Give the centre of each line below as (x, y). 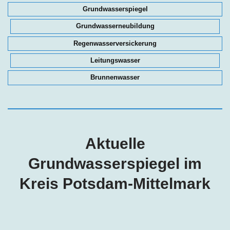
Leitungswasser (115, 61)
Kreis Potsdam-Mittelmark (115, 183)
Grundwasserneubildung (115, 26)
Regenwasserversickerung (115, 43)
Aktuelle (115, 143)
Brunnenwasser (115, 78)
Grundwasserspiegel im (115, 163)
